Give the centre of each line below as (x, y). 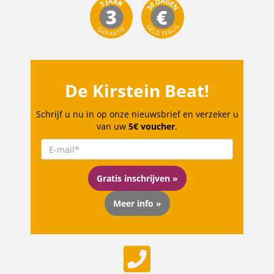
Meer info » (137, 203)
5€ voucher (152, 127)
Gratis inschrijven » (137, 178)
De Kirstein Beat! (137, 91)
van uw (113, 127)
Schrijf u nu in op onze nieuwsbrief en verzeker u (137, 114)
